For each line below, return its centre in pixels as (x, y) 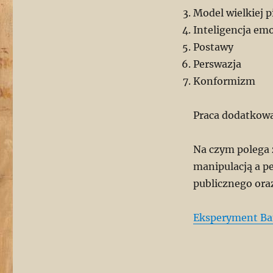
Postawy (213, 47)
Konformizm (224, 81)
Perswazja (217, 64)
